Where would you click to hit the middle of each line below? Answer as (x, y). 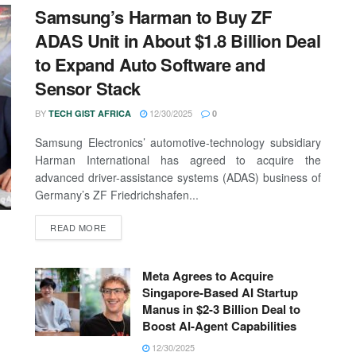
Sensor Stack (88, 89)
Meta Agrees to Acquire (208, 276)
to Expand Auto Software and (150, 65)
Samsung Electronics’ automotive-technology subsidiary (178, 143)
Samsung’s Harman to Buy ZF (153, 17)
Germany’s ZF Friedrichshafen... (117, 195)
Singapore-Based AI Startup (220, 293)
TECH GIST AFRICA (90, 114)
